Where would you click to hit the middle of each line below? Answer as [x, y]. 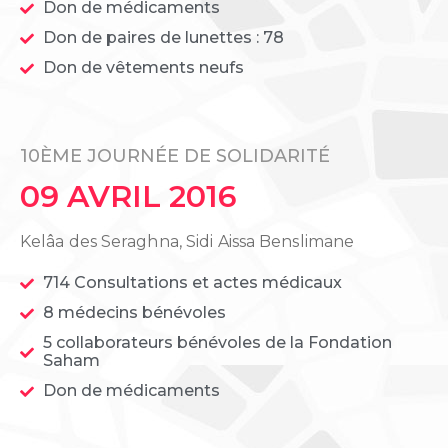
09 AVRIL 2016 [128, 197]
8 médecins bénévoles [134, 313]
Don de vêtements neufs [143, 68]
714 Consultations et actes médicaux [192, 283]
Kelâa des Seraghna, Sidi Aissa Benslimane [187, 242]
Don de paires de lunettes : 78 [163, 38]
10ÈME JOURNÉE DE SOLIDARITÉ [175, 156]
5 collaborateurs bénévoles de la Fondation [217, 343]
